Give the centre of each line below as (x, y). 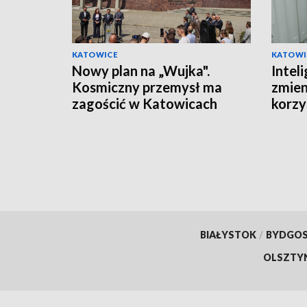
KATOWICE (95, 54)
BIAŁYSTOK (228, 234)
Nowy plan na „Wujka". (141, 70)
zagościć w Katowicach (145, 103)
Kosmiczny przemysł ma (147, 87)
